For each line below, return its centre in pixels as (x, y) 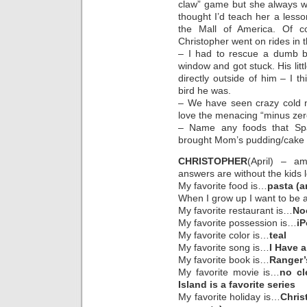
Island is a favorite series (237, 284)
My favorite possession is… (237, 222)
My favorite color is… (224, 235)
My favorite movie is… (229, 272)
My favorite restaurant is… (235, 210)
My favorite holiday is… (229, 296)
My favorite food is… (223, 185)
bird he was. (205, 91)
